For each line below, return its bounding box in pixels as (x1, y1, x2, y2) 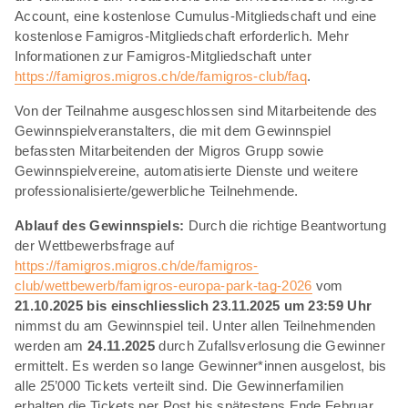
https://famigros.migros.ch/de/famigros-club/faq (15, 67, 308, 84)
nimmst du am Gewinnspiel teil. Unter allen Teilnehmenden (15, 317, 376, 333)
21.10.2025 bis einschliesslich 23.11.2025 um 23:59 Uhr (15, 297, 372, 313)
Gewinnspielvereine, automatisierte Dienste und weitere (15, 162, 359, 178)
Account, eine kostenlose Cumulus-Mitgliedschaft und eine (15, 7, 377, 24)
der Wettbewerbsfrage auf (15, 237, 175, 253)
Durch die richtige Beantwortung (184, 217, 386, 233)
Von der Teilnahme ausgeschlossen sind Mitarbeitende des (15, 102, 378, 118)
